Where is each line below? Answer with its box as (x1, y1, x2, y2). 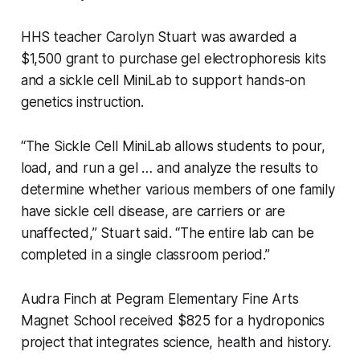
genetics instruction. (20, 94, 145, 111)
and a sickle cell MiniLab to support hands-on (20, 72, 306, 89)
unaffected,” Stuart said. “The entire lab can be (20, 225, 314, 242)
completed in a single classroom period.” (20, 247, 270, 264)
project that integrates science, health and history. (20, 334, 331, 351)
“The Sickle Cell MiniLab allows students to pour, (20, 138, 325, 155)
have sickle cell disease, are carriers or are (20, 203, 286, 220)
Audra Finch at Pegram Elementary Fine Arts (20, 291, 299, 308)
